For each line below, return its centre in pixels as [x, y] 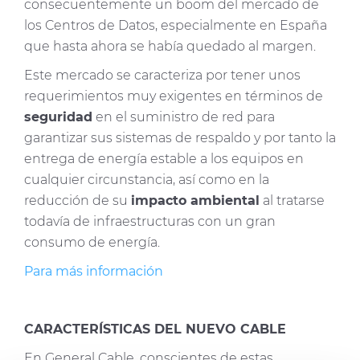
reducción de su [78, 201]
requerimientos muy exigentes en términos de [174, 96]
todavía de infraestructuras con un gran [150, 222]
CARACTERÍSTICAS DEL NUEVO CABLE [155, 329]
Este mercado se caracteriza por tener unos [162, 76]
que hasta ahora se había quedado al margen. [170, 47]
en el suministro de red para [184, 117]
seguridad [58, 117]
